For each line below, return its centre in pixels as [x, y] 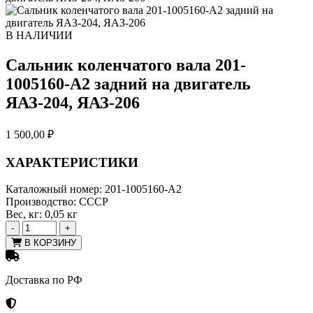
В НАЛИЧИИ [39, 35]
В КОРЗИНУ [49, 243]
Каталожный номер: [54, 189]
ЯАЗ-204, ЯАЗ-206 [73, 102]
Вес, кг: [24, 214]
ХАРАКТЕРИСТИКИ [72, 162]
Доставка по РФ [44, 280]
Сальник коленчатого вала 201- [126, 65]
